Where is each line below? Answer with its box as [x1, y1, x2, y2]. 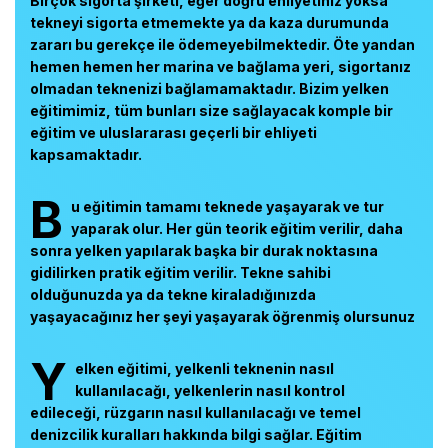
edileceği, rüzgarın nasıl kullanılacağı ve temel [30, 404, 361, 421]
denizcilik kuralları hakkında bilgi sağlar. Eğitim [30, 426, 362, 443]
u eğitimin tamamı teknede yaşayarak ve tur [71, 198, 384, 215]
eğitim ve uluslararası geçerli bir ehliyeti [30, 124, 317, 141]
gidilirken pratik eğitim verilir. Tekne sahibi [30, 264, 331, 281]
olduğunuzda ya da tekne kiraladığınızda [30, 286, 316, 303]
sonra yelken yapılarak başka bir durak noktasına [30, 242, 378, 259]
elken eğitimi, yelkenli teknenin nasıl [75, 360, 334, 377]
